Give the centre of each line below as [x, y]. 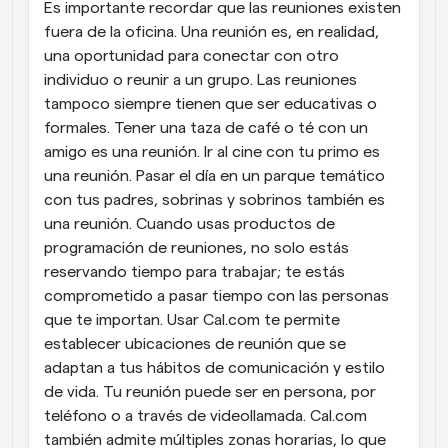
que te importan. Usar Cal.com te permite [192, 320]
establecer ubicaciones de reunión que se [195, 344]
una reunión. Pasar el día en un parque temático [214, 176]
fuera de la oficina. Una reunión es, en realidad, [211, 32]
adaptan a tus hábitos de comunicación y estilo [214, 368]
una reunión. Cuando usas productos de [189, 224]
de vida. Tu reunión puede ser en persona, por [210, 392]
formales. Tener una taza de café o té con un [206, 128]
